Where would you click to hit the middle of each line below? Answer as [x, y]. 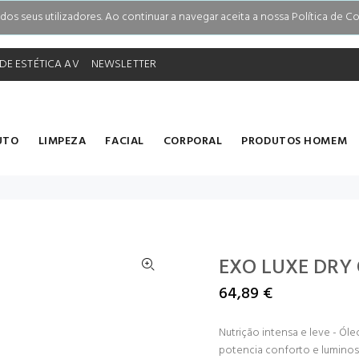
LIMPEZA [62, 141]
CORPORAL [193, 141]
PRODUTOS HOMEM [294, 141]
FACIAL [125, 141]
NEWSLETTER [124, 64]
